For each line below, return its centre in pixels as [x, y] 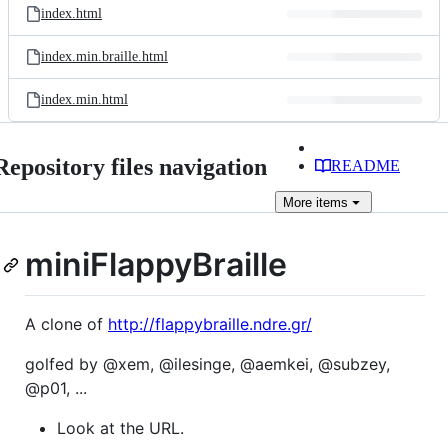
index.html [71, 13]
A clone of [66, 323]
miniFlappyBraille [156, 264]
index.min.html [84, 99]
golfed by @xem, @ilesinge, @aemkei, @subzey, [207, 363]
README [365, 165]
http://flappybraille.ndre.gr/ [210, 323]
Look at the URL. [120, 427]
